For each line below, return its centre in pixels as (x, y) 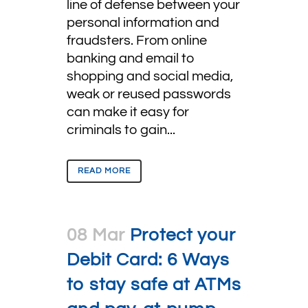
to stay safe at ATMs (154, 285)
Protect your (183, 235)
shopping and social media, (150, 76)
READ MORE (104, 171)
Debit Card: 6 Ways (148, 260)
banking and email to (131, 58)
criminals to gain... (121, 130)
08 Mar (96, 235)
